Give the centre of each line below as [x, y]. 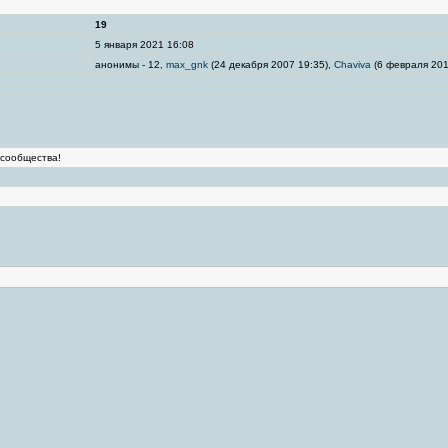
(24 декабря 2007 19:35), [271, 64]
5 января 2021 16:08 [144, 44]
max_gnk [187, 64]
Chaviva [352, 64]
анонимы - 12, [130, 64]
